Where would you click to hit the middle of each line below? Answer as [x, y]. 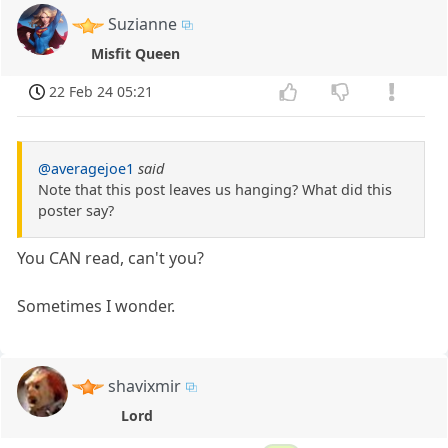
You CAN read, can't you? [111, 257]
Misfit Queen [135, 53]
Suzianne [143, 23]
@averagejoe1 [86, 168]
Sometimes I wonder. [96, 305]
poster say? [76, 210]
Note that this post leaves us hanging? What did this [215, 189]
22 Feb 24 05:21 [101, 91]
